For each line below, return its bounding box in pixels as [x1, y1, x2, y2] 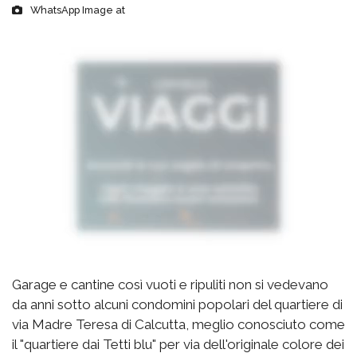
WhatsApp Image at [30, 3, 125, 16]
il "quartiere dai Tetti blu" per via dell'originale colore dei [12, 335, 344, 352]
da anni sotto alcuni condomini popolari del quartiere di [12, 296, 343, 312]
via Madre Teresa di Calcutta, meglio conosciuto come [12, 316, 345, 332]
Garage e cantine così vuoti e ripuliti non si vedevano [12, 276, 328, 292]
